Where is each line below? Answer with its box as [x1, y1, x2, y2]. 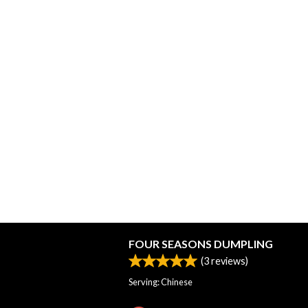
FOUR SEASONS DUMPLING [129, 237, 273, 251]
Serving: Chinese [129, 276, 192, 288]
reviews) [209, 255, 248, 267]
